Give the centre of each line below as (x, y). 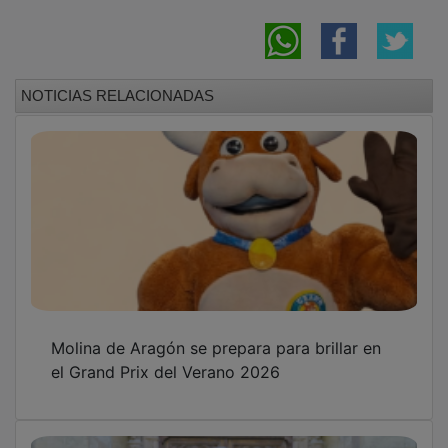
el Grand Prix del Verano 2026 (165, 357)
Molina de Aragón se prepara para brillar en (216, 333)
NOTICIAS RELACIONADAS (117, 81)
